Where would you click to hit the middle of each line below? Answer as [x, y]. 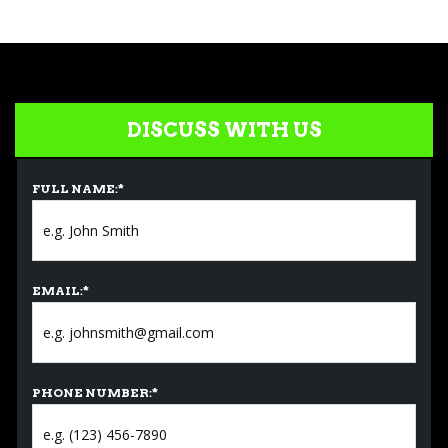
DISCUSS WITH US [224, 130]
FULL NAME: [75, 188]
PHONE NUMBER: [92, 392]
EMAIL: [57, 290]
